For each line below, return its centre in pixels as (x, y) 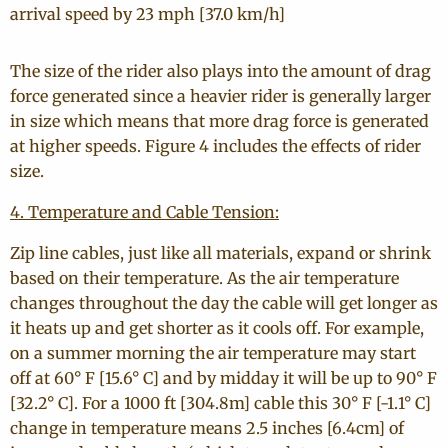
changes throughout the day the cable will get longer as (224, 303)
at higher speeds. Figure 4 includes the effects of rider (215, 146)
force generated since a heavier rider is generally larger (220, 96)
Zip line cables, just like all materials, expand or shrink (220, 253)
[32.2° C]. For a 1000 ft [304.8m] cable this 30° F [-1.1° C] (220, 403)
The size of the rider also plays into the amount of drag (220, 71)
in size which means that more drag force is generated (219, 121)
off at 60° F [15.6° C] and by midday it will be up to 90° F (223, 378)
